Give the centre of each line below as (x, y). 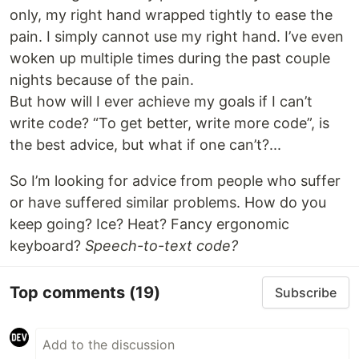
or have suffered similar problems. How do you (168, 202)
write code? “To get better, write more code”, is (169, 123)
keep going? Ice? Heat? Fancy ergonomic (149, 224)
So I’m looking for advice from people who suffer (175, 181)
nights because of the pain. (102, 80)
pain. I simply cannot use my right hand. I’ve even (177, 36)
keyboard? (47, 246)
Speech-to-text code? (161, 246)
